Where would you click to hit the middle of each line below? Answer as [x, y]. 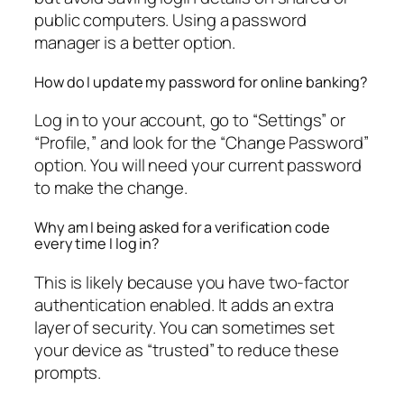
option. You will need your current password [198, 165]
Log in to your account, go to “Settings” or [190, 120]
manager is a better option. [135, 43]
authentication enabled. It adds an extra [184, 304]
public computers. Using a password [170, 20]
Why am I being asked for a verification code [182, 228]
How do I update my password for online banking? [202, 82]
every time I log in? [97, 244]
